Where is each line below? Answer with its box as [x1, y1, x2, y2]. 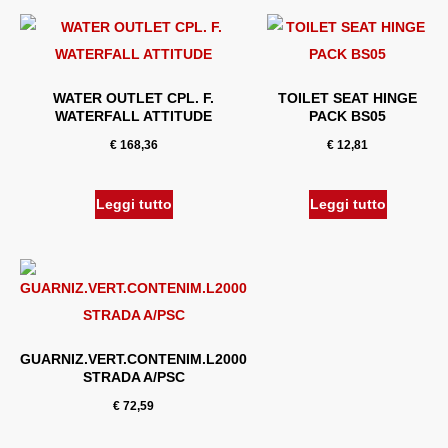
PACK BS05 [309, 107, 386, 124]
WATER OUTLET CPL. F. [53, 89, 214, 106]
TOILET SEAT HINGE [278, 89, 417, 106]
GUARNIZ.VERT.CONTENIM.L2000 [20, 350, 247, 367]
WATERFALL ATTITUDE [55, 107, 212, 124]
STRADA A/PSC [82, 368, 185, 385]
